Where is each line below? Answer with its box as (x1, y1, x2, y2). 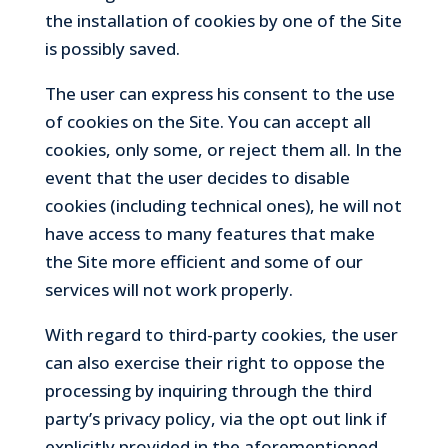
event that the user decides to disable (44, 165, 350, 189)
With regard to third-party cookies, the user (44, 322, 398, 346)
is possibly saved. (44, 36, 180, 60)
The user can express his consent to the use (44, 81, 395, 105)
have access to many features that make (44, 221, 375, 245)
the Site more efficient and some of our (44, 249, 363, 273)
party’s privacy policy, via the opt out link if (44, 406, 387, 430)
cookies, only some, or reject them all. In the (44, 137, 402, 161)
